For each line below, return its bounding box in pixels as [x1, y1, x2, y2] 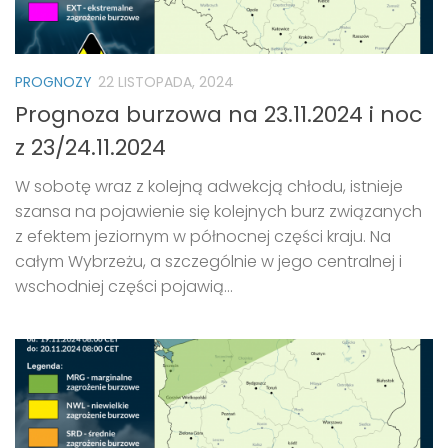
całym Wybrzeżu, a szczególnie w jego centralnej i [15, 250, 402, 274]
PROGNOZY [15, 71, 92, 92]
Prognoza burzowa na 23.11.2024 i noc [15, 99, 422, 131]
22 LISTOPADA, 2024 [98, 71, 234, 92]
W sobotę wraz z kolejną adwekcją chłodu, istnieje [15, 175, 403, 199]
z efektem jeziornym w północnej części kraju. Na [15, 225, 391, 249]
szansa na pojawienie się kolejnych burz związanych [15, 200, 422, 224]
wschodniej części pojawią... [15, 275, 233, 299]
